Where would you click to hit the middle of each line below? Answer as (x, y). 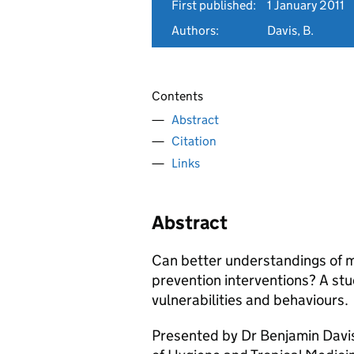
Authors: (195, 30)
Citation (194, 141)
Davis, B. (290, 30)
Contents (177, 96)
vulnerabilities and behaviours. (250, 299)
